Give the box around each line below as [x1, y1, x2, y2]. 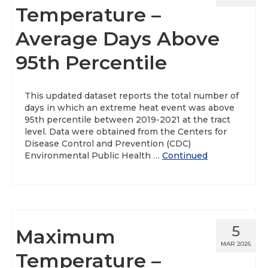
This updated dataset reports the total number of [25, 90, 239, 101]
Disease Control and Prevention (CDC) [25, 138, 191, 149]
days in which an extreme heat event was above [25, 102, 234, 113]
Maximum [16, 225, 115, 248]
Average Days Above [16, 27, 220, 50]
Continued [162, 150, 208, 161]
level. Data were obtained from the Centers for [25, 126, 227, 137]
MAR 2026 [221, 240, 251, 248]
